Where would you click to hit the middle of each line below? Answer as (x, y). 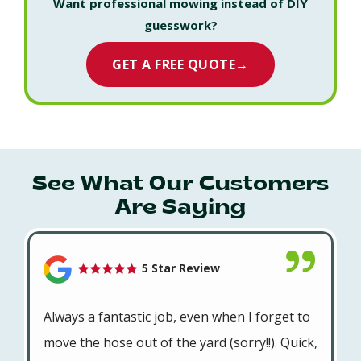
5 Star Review (179, 268)
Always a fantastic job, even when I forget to (177, 316)
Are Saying (180, 208)
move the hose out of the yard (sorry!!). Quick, (180, 342)
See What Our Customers (180, 185)
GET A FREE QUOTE (174, 65)
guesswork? (180, 25)
